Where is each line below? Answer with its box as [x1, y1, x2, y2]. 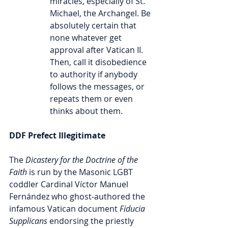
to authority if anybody [50, 69, 139, 80]
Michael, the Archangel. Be [50, 8, 153, 19]
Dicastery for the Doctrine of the [23, 154, 140, 166]
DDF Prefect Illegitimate [9, 130, 105, 141]
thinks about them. [50, 105, 123, 117]
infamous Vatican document [9, 203, 120, 215]
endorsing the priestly [47, 215, 136, 227]
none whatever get [50, 32, 124, 44]
